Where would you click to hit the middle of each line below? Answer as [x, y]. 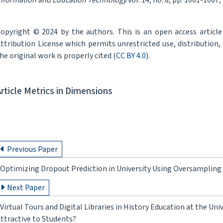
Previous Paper [32, 149]
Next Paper [26, 187]
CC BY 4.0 [131, 56]
